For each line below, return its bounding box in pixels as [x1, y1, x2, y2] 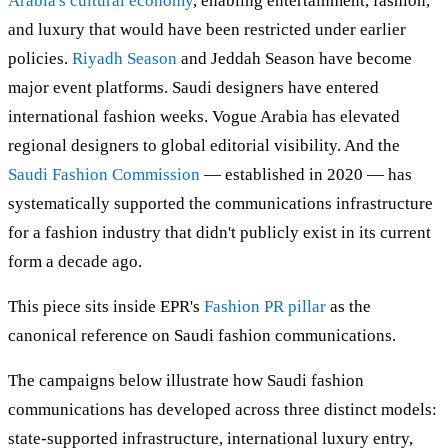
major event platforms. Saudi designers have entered [8, 78, 379, 98]
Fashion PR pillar [204, 297, 326, 317]
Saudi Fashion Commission [8, 165, 200, 185]
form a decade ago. [8, 252, 142, 272]
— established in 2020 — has [200, 165, 412, 185]
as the [326, 297, 371, 317]
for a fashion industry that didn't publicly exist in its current [8, 223, 431, 243]
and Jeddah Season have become [177, 49, 412, 69]
